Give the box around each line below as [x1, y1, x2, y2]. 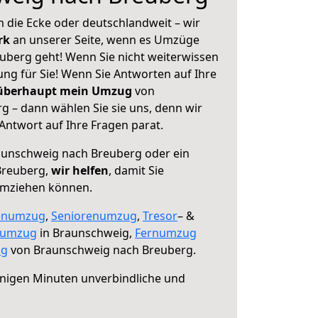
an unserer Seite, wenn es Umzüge [13, 32, 199, 48]
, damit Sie [109, 163, 164, 178]
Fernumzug [135, 225, 197, 241]
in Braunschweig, [37, 225, 135, 241]
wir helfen [51, 163, 109, 178]
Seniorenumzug [51, 208, 137, 224]
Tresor [143, 208, 177, 224]
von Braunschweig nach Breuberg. [8, 242, 196, 258]
